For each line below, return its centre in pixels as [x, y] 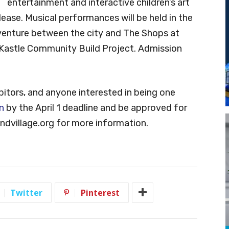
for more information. [101, 123]
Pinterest [100, 192]
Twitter [26, 192]
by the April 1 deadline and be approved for [96, 108]
